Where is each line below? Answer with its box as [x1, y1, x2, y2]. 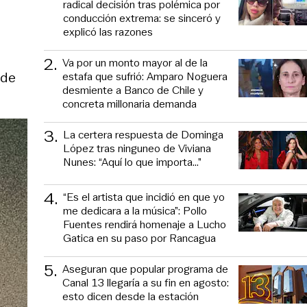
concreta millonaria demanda [62, 95, 197, 112]
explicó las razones [63, 23, 153, 40]
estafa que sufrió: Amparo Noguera [62, 68, 228, 84]
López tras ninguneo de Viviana [63, 140, 211, 156]
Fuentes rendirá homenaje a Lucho [63, 216, 226, 232]
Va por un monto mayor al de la [62, 54, 208, 71]
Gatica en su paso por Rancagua [63, 230, 216, 246]
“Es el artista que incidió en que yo [63, 188, 225, 205]
